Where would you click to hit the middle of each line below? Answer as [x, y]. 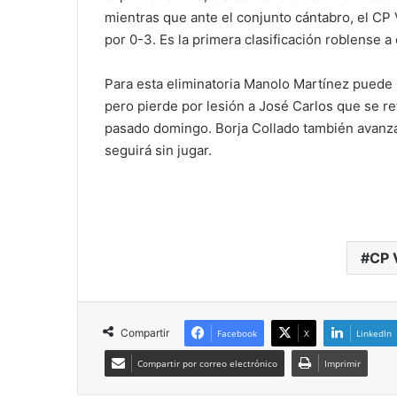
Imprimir [343, 364]
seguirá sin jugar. [158, 151]
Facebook [237, 334]
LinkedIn [374, 334]
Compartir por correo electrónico [207, 364]
